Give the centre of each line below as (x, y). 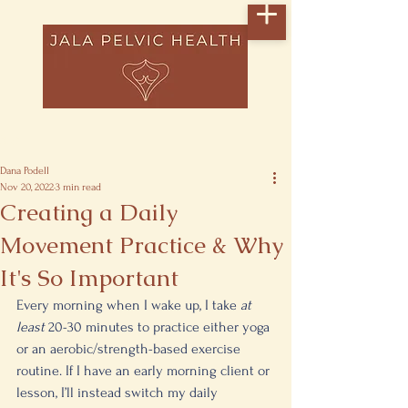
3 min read (78, 187)
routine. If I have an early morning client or (145, 371)
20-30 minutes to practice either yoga (161, 327)
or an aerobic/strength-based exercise (130, 349)
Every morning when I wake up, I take (128, 305)
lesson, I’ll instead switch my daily (119, 393)
